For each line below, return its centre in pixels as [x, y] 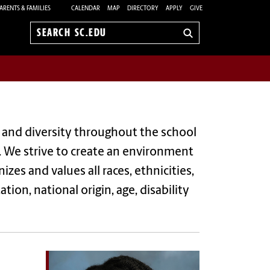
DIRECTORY [143, 8]
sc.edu [50, 52]
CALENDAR [86, 8]
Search [51, 39]
